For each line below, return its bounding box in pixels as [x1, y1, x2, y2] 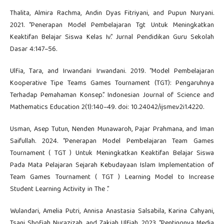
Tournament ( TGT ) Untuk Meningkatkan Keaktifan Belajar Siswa [9, 147, 214, 159]
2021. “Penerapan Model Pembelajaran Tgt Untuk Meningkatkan [9, 19, 214, 31]
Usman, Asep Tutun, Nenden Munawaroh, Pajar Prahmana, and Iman [9, 123, 214, 135]
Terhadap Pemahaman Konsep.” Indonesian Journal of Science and [9, 89, 214, 101]
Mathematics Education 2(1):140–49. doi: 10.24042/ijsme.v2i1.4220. [9, 101, 204, 113]
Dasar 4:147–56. [9, 43, 57, 55]
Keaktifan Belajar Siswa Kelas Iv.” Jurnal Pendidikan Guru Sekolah [9, 31, 214, 43]
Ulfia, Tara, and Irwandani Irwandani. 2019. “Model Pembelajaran [9, 65, 214, 77]
